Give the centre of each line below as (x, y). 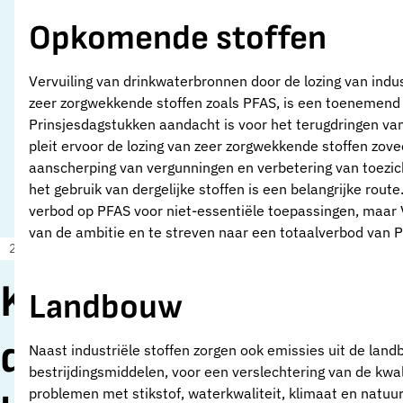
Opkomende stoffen (178, 38)
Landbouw (106, 307)
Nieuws (159, 248)
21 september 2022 (64, 248)
